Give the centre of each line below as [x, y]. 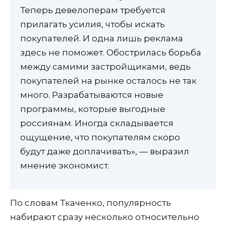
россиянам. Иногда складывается [97, 123]
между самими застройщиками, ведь [105, 67]
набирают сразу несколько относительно [105, 217]
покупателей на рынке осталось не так [108, 81]
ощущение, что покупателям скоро [100, 137]
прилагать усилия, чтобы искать [93, 24]
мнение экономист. [65, 166]
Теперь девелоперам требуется [93, 10]
